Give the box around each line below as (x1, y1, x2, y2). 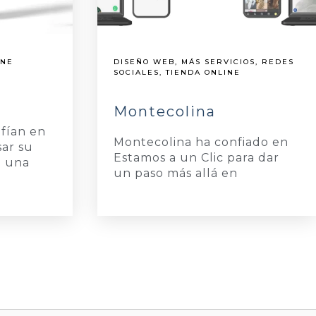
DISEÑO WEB (114, 56, 176, 66)
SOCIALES (114, 67, 160, 77)
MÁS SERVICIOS (181, 56, 256, 66)
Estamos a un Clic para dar (114, 150, 280, 164)
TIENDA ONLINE (166, 67, 241, 77)
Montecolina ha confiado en (114, 135, 289, 149)
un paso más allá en (114, 166, 238, 180)
